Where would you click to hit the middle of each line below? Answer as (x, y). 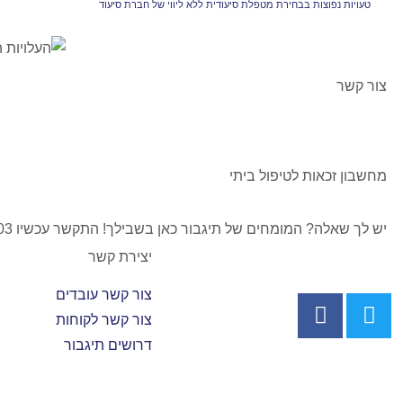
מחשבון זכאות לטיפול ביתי (308, 175)
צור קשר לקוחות (104, 319)
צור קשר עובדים (104, 294)
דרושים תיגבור (108, 345)
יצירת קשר (121, 256)
